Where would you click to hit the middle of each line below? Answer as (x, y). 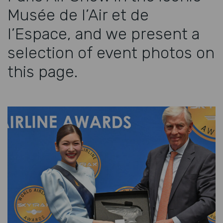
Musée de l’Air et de (78, 15)
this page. (43, 71)
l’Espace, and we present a (104, 34)
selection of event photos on (111, 53)
